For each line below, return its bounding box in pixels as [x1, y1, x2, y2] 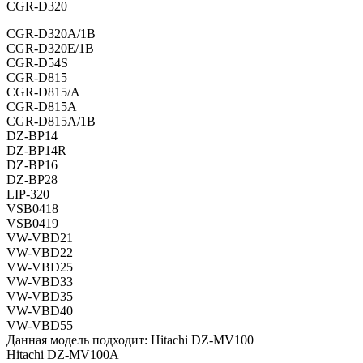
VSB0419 [6, 216, 58, 231]
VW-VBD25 [6, 260, 73, 275]
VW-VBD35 [6, 289, 73, 304]
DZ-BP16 [6, 158, 58, 173]
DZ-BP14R [6, 143, 66, 158]
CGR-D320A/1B [6, 27, 96, 41]
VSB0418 [6, 202, 58, 216]
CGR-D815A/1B [6, 114, 96, 129]
